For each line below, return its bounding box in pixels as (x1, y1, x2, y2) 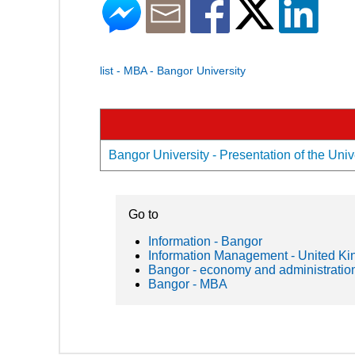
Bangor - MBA (148, 277, 227, 291)
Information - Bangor (148, 234, 262, 248)
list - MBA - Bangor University (100, 63, 246, 77)
